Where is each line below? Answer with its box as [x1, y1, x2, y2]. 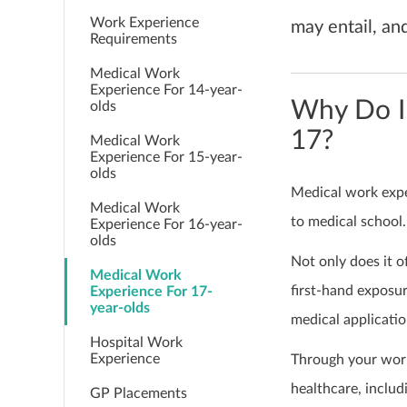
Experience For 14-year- [90, 83, 243, 97]
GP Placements [90, 386, 187, 401]
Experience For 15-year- [90, 150, 243, 164]
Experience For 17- [90, 284, 213, 299]
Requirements [90, 32, 177, 46]
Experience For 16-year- [90, 217, 243, 232]
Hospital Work [90, 335, 183, 350]
